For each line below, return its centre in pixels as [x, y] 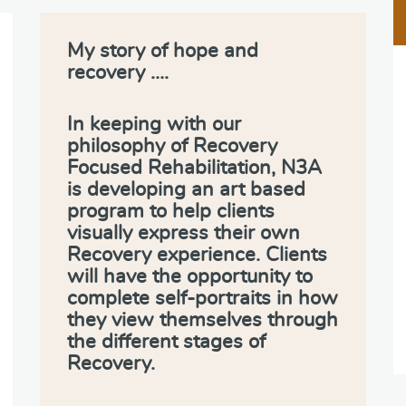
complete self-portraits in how [203, 298]
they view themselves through [203, 319]
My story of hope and [163, 50]
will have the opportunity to [190, 276]
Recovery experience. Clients [197, 254]
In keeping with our [154, 124]
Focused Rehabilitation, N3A [194, 167]
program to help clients [171, 211]
